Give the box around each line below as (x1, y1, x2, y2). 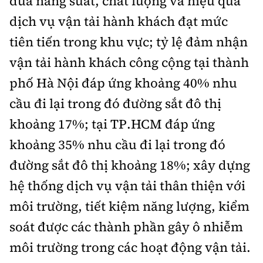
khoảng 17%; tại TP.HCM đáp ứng (9, 115, 215, 133)
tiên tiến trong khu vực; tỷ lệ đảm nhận (9, 33, 248, 51)
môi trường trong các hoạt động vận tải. (9, 238, 251, 257)
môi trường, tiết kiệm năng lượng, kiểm (9, 197, 249, 215)
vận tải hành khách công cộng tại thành (9, 53, 249, 72)
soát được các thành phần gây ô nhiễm (9, 218, 243, 236)
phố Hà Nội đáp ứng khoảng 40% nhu (9, 74, 237, 92)
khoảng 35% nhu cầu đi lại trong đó (9, 136, 225, 154)
